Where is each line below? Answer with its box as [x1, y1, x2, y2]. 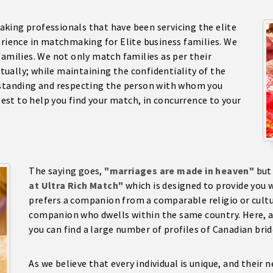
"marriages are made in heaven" [104, 165, 257, 177]
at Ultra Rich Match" [29, 179, 124, 191]
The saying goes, [29, 165, 105, 177]
